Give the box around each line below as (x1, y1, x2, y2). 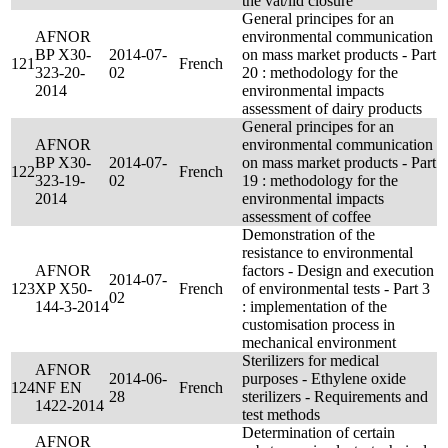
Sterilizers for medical (242, 352, 379, 369)
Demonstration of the (242, 226, 375, 243)
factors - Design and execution (242, 262, 434, 279)
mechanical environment (242, 334, 396, 351)
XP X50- (35, 280, 92, 297)
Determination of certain (242, 424, 395, 441)
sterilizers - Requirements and (242, 388, 428, 405)
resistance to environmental (242, 244, 413, 261)
